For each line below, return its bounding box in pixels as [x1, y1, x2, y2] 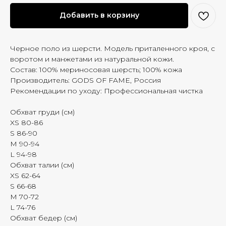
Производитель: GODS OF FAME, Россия [10, 75, 161, 85]
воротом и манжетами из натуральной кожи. [10, 54, 174, 64]
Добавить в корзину [59, 11, 139, 20]
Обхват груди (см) [10, 107, 75, 117]
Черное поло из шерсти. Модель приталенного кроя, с [10, 43, 215, 53]
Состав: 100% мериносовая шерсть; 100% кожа [10, 65, 182, 74]
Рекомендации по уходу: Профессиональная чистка [10, 86, 203, 95]
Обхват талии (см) [10, 160, 74, 169]
